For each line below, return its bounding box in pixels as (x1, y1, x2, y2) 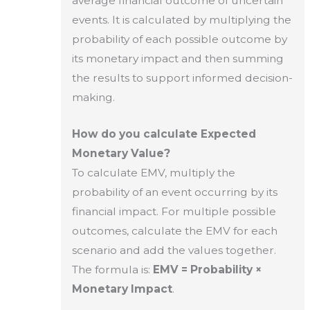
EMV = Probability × (152, 262, 262, 276)
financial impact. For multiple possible (71, 204, 276, 218)
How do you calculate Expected (71, 127, 256, 140)
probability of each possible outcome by (71, 33, 287, 46)
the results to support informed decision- (71, 71, 293, 85)
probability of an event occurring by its (71, 185, 277, 199)
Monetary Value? (71, 146, 170, 160)
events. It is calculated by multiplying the (71, 13, 291, 27)
